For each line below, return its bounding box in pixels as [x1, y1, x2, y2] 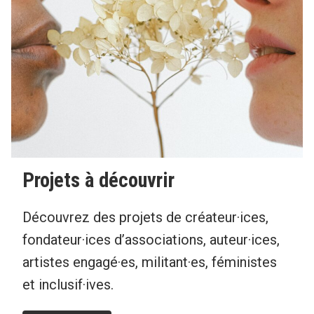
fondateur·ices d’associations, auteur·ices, [22, 231, 280, 249]
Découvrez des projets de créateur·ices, [22, 209, 268, 226]
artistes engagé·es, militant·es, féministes [22, 254, 277, 271]
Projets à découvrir [22, 168, 175, 192]
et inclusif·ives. [22, 276, 114, 294]
